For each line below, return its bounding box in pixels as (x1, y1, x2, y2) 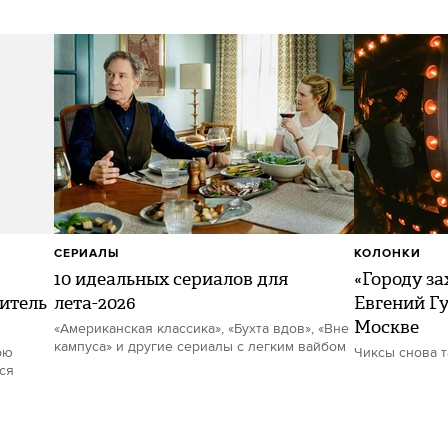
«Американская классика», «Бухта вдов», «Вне (54, 320, 349, 338)
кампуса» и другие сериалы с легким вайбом (54, 338, 346, 356)
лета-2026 (54, 290, 136, 316)
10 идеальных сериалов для (54, 266, 288, 292)
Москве (354, 314, 419, 340)
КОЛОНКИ (354, 246, 421, 261)
